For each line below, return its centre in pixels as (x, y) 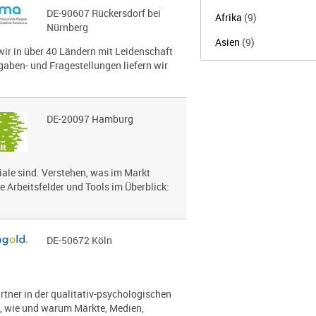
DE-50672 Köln (79, 240)
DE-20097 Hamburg (90, 119)
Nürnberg (67, 27)
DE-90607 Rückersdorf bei (103, 13)
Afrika (229, 17)
